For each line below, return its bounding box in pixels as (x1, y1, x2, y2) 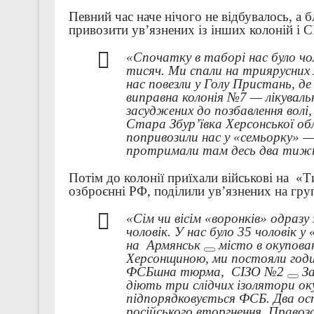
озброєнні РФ (68, 184, 147, 199)
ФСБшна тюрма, (125, 264, 231, 280)
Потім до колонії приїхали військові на (68, 170, 296, 186)
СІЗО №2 (231, 264, 284, 280)
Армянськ (146, 238, 200, 253)
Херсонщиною (125, 251, 205, 266)
